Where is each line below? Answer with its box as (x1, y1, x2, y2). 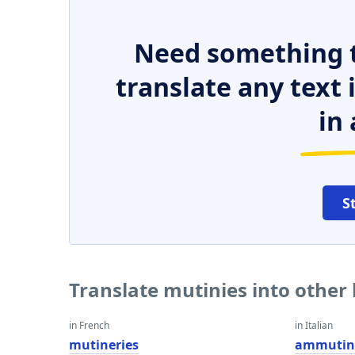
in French (69, 319, 109, 332)
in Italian (295, 319, 334, 332)
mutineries (69, 336, 139, 353)
